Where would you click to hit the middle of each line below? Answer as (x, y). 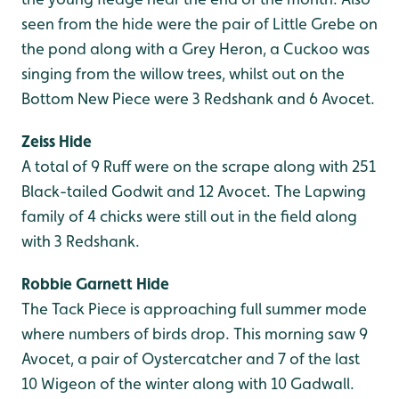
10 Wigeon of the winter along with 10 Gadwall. (188, 383)
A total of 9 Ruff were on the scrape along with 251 (199, 166)
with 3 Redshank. (81, 241)
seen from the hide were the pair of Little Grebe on (199, 24)
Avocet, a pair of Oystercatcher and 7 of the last (191, 358)
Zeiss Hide (57, 141)
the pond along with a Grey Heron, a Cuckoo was (195, 49)
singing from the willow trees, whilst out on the (183, 73)
